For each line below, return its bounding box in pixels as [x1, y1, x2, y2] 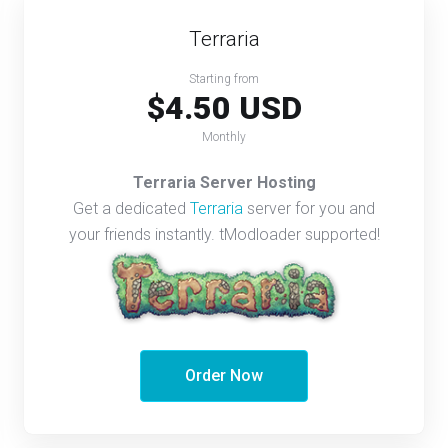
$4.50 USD [146, 88, 302, 127]
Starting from [189, 71, 259, 86]
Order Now [185, 365, 263, 385]
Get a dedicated [73, 198, 190, 218]
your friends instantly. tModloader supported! [68, 224, 380, 244]
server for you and [243, 198, 375, 218]
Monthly [202, 129, 246, 144]
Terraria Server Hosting [132, 172, 316, 192]
